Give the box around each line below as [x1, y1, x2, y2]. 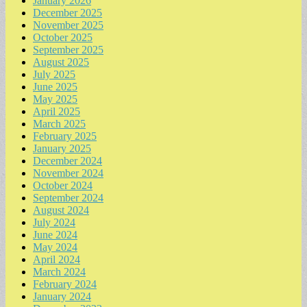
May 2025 [33, 93, 77, 105]
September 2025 [33, 43, 103, 56]
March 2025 [33, 117, 86, 130]
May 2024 [33, 241, 77, 253]
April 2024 [33, 253, 80, 265]
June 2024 [33, 228, 77, 241]
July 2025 [33, 68, 75, 80]
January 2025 [33, 142, 91, 154]
